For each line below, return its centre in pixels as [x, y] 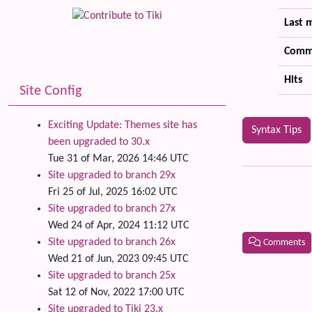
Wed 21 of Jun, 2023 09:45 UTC [118, 259]
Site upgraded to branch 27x [112, 209]
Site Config [50, 92]
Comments [283, 243]
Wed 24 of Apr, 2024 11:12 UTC [119, 226]
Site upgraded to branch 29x [112, 176]
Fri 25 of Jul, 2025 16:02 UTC [113, 193]
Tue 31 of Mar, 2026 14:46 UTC [118, 159]
